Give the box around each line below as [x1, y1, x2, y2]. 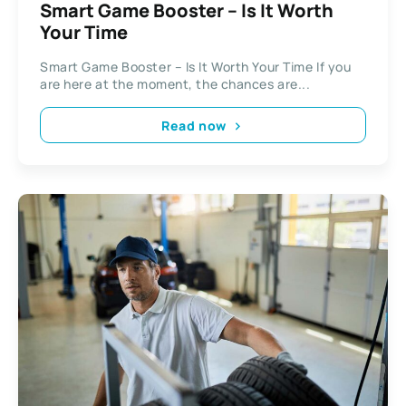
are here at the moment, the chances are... [40, 75, 311, 93]
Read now [161, 116, 227, 134]
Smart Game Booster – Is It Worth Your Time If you [40, 58, 352, 76]
